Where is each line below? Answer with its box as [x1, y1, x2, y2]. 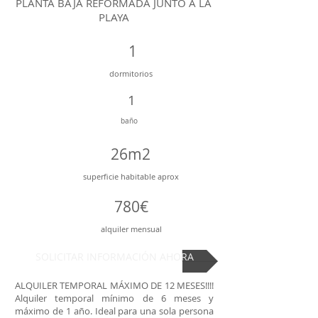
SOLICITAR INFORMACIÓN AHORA [35, 250, 194, 263]
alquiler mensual [100, 224, 162, 234]
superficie [82, 171, 121, 182]
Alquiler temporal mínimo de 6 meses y [15, 292, 214, 305]
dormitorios [109, 68, 157, 79]
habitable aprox [120, 171, 179, 182]
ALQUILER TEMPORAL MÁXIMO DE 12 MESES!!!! [15, 279, 214, 292]
